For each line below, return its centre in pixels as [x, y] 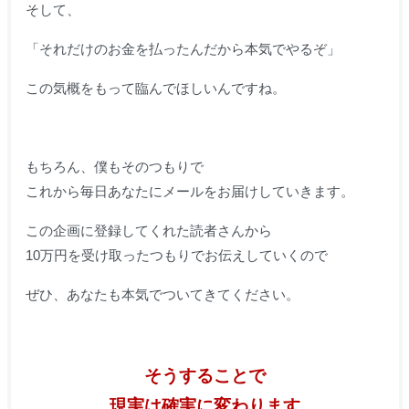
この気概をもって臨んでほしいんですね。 [155, 89]
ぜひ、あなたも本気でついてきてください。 [162, 295]
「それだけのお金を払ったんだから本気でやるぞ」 [183, 49]
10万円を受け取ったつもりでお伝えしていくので [176, 256]
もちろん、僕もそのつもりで [114, 167]
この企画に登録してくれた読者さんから [148, 231]
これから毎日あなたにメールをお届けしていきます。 [189, 192]
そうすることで [204, 376]
